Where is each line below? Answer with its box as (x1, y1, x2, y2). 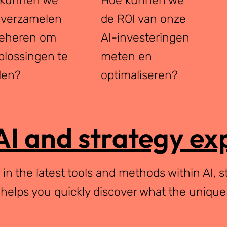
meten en (101, 49, 153, 63)
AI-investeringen (101, 30, 190, 45)
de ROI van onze (101, 11, 186, 26)
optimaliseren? (101, 67, 178, 82)
